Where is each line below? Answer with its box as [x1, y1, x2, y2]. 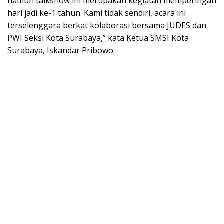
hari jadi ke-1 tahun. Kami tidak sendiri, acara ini [7, 7, 186, 18]
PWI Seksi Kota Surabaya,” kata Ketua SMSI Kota [7, 32, 189, 43]
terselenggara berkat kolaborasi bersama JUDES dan [7, 19, 206, 31]
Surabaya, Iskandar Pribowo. [7, 44, 115, 56]
